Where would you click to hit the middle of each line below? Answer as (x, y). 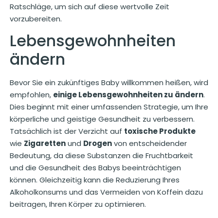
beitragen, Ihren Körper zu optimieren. (78, 204)
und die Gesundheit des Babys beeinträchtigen (95, 168)
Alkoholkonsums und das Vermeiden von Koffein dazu (106, 192)
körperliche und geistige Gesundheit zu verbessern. (102, 119)
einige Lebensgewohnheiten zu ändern (128, 95)
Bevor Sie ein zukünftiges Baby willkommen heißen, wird (109, 83)
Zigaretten (45, 144)
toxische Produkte (160, 131)
